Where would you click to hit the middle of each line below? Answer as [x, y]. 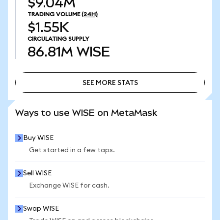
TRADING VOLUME [54, 14]
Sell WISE [37, 173]
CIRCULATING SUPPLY [58, 39]
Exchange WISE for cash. [69, 186]
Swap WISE [41, 209]
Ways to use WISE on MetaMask [86, 113]
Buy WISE [38, 138]
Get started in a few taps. [72, 150]
